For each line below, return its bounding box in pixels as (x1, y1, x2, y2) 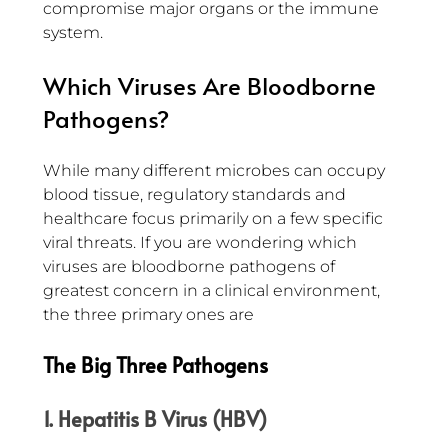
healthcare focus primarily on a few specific (43, 209, 387, 229)
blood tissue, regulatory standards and (43, 185, 350, 205)
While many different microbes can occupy (43, 161, 389, 181)
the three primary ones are (43, 305, 254, 325)
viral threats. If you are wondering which (43, 233, 361, 253)
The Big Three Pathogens (43, 351, 268, 380)
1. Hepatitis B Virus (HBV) (43, 405, 267, 434)
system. (43, 23, 103, 43)
